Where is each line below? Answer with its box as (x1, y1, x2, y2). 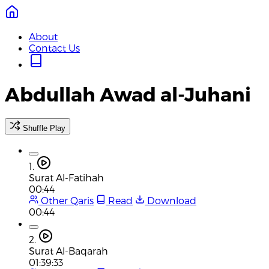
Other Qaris (38, 194, 94, 206)
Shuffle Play (23, 123, 65, 133)
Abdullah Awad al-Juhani (5, 82, 251, 106)
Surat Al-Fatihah (29, 171, 104, 183)
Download (145, 194, 196, 206)
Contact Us (29, 42, 80, 53)
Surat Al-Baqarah (29, 244, 108, 256)
